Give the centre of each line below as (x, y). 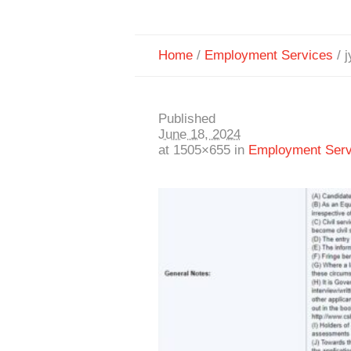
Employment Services (269, 55)
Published (187, 119)
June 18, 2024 (199, 134)
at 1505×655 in (203, 150)
